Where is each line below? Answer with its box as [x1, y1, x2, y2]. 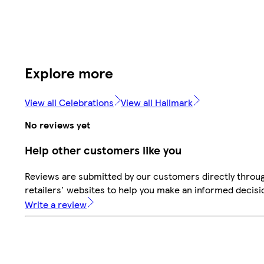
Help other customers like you [25, 142, 181, 159]
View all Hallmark [121, 95, 193, 110]
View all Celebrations [25, 95, 114, 110]
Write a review [25, 197, 87, 212]
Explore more [25, 62, 113, 83]
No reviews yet [25, 117, 90, 131]
